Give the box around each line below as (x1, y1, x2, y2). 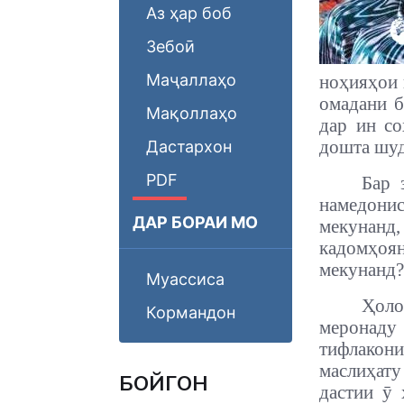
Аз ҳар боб (146, 4, 232, 23)
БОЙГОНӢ (119, 370, 208, 398)
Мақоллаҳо (146, 104, 237, 123)
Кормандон (146, 303, 235, 322)
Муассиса (146, 270, 225, 289)
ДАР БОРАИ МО (133, 213, 258, 232)
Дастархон (146, 137, 232, 156)
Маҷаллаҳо (146, 70, 236, 89)
